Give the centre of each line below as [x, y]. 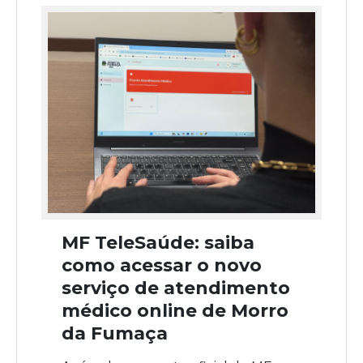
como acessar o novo [162, 265]
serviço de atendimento [176, 288]
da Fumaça [115, 333]
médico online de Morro [175, 310]
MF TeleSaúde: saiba [158, 242]
